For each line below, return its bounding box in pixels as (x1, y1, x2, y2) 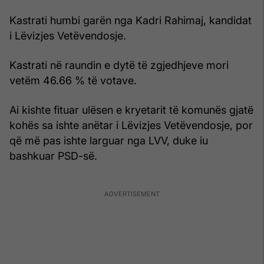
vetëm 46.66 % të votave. (9, 74, 137, 87)
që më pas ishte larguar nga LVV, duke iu (9, 134, 208, 147)
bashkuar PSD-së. (9, 150, 97, 163)
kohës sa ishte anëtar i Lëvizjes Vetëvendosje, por (9, 119, 253, 132)
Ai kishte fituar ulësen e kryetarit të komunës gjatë (9, 104, 253, 117)
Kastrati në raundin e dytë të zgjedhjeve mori (9, 59, 229, 72)
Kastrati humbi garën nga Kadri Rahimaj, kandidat (9, 14, 252, 27)
